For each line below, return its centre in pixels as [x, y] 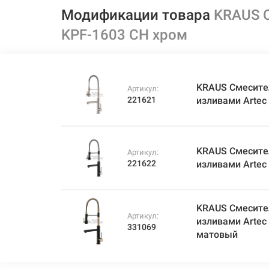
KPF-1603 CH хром [124, 35]
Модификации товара [138, 15]
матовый [217, 234]
